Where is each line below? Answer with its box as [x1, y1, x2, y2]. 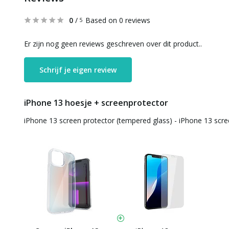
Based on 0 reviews [85, 15, 150, 25]
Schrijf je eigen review [39, 65, 117, 75]
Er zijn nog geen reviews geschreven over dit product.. [24, 39, 202, 49]
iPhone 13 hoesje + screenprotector [24, 97, 168, 108]
